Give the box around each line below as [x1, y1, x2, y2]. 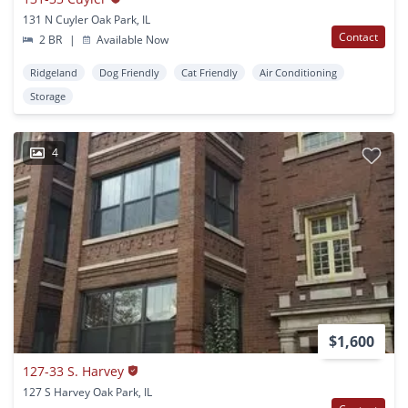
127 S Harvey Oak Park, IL [23, 383, 152, 400]
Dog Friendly [99, 65, 159, 79]
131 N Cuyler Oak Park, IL [23, 11, 150, 27]
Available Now [94, 31, 169, 47]
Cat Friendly [181, 65, 238, 79]
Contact [339, 28, 378, 45]
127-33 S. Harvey [23, 362, 124, 380]
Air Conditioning [260, 65, 337, 79]
